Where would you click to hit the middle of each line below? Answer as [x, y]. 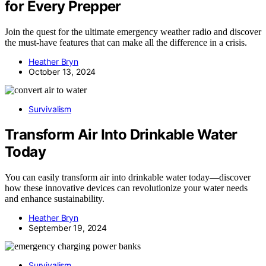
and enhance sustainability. [55, 198]
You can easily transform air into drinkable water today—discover [128, 177]
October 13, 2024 [62, 72]
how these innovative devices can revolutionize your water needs [126, 188]
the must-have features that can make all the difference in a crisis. [126, 43]
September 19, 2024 [68, 227]
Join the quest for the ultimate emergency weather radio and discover [133, 32]
